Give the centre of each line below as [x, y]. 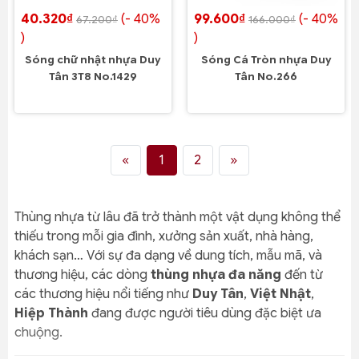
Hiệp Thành [51, 313]
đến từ [302, 275]
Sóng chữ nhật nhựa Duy [93, 60]
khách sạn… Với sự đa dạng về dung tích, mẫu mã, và [168, 256]
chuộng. [38, 333]
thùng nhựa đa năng [216, 275]
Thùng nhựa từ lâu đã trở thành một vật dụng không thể [177, 217]
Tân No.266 [266, 77]
